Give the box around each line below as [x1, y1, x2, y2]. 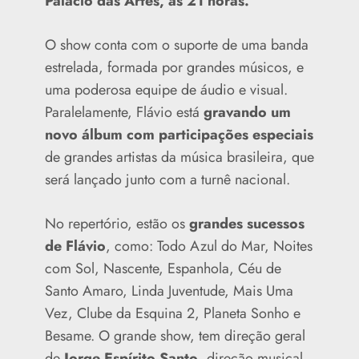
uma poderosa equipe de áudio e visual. [44, 79, 288, 101]
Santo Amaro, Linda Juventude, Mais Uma [44, 280, 293, 302]
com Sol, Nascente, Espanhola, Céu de [44, 258, 281, 280]
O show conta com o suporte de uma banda [44, 34, 309, 56]
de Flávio [44, 236, 106, 257]
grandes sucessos [188, 213, 305, 235]
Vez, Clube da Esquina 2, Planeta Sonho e [44, 303, 301, 325]
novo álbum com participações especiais [44, 124, 313, 146]
